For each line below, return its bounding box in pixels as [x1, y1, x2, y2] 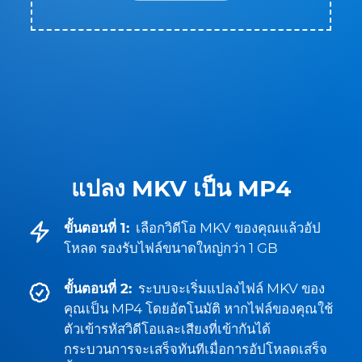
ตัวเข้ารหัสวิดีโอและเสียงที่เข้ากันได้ [64, 321, 271, 337]
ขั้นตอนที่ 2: [64, 280, 132, 297]
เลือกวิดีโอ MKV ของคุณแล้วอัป [136, 220, 321, 236]
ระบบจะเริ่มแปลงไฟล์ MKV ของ [138, 280, 325, 297]
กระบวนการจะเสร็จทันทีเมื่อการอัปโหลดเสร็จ [64, 341, 327, 357]
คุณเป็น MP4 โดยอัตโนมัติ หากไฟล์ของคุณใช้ [64, 301, 333, 317]
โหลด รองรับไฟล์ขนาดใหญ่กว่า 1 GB [64, 240, 278, 256]
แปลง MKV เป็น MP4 [71, 175, 291, 202]
